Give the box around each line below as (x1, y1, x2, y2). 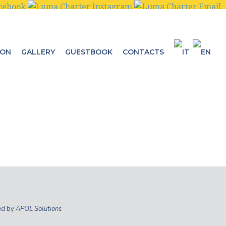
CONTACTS (123, 47, 164, 56)
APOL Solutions (15, 204, 62, 213)
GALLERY (21, 47, 55, 56)
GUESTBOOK (65, 47, 112, 56)
